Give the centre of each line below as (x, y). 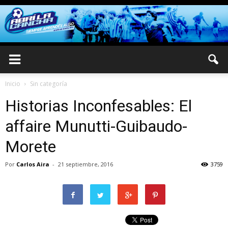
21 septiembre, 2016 (85, 164)
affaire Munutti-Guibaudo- (96, 126)
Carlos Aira (33, 164)
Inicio (13, 84)
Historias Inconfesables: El (98, 106)
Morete (31, 147)
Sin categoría (49, 84)
